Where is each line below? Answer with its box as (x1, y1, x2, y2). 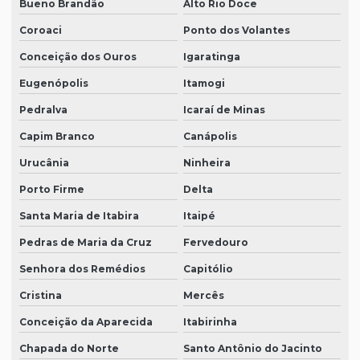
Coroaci (19, 24, 62, 37)
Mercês (182, 289, 224, 302)
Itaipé (182, 210, 215, 223)
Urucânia (19, 157, 69, 170)
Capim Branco (19, 130, 95, 143)
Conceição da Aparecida (19, 316, 153, 329)
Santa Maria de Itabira (19, 210, 139, 223)
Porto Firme (19, 183, 84, 196)
